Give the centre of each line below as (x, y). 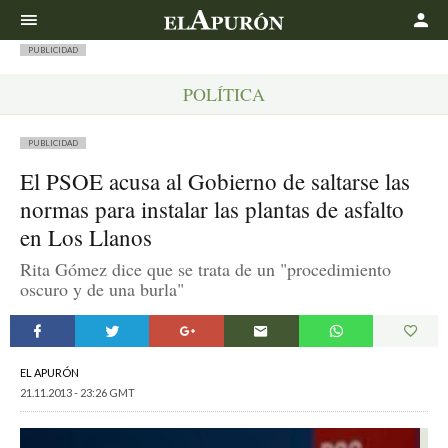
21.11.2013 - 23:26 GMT (77, 392)
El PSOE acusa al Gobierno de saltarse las (215, 181)
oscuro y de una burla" (102, 289)
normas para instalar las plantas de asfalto (212, 209)
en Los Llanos (86, 237)
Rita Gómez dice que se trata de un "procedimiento (205, 269)
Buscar (396, 11)
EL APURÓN (49, 372)
